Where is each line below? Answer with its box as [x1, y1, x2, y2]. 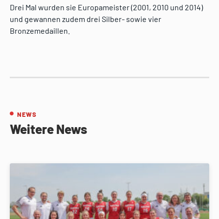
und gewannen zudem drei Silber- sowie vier [10, 14, 161, 24]
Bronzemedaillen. [10, 26, 70, 36]
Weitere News [10, 121, 87, 137]
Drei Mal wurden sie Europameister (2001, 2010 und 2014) [10, 2, 203, 12]
